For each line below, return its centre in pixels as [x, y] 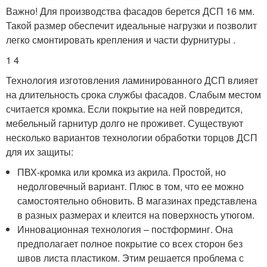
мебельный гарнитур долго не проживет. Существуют [125, 123]
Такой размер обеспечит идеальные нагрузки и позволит [131, 25]
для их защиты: [40, 152]
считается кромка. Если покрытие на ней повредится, [124, 109]
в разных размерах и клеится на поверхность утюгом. [136, 215]
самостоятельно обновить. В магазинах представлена [137, 201]
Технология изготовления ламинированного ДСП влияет [132, 80]
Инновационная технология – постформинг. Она [125, 229]
